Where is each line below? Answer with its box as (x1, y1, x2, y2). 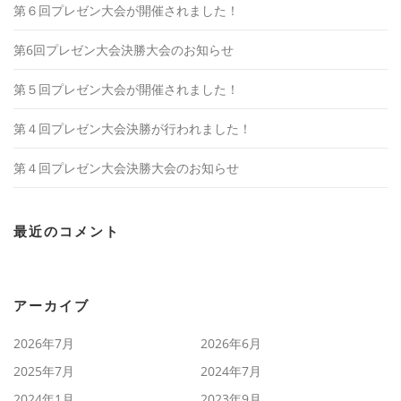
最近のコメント (13, 223, 120, 239)
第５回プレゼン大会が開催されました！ (13, 80, 239, 98)
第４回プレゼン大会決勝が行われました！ (13, 119, 252, 137)
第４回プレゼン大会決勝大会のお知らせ (13, 158, 239, 176)
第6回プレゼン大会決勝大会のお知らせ (13, 40, 234, 58)
